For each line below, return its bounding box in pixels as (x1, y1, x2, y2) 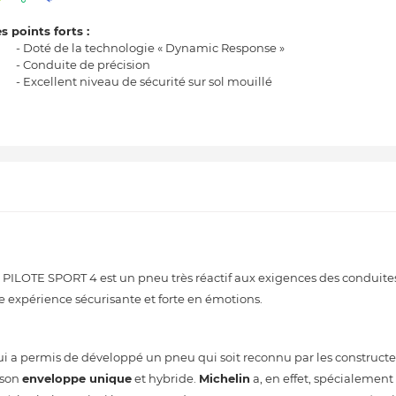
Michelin (199, 371, 250, 385)
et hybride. (132, 371, 199, 385)
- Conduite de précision (16, 57, 150, 72)
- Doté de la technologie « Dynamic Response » (16, 40, 285, 55)
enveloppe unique (22, 371, 132, 385)
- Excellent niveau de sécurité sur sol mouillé (16, 73, 272, 88)
